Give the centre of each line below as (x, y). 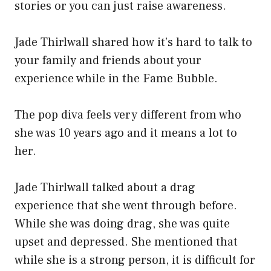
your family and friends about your (108, 61)
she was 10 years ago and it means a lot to (126, 133)
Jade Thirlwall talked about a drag (105, 188)
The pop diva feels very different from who (128, 115)
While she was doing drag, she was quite (122, 224)
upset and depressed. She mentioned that (126, 242)
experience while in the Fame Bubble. (116, 79)
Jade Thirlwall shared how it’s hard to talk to (133, 43)
